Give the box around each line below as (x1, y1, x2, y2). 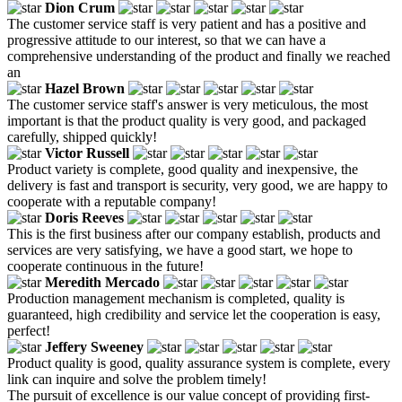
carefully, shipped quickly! (7, 128, 157, 144)
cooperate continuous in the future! (7, 258, 204, 274)
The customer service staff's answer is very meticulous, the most (7, 96, 368, 112)
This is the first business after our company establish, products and (7, 225, 380, 241)
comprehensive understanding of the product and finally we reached (7, 48, 390, 64)
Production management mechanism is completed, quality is (7, 290, 345, 306)
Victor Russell (45, 144, 129, 161)
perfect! (7, 322, 50, 338)
